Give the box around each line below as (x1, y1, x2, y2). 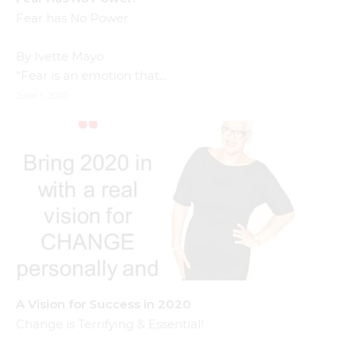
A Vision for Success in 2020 (16, 296, 191, 312)
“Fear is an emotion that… (16, 67, 167, 83)
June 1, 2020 (16, 89, 68, 101)
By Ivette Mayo (16, 48, 104, 64)
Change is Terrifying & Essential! (16, 316, 204, 331)
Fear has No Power (16, 10, 128, 25)
